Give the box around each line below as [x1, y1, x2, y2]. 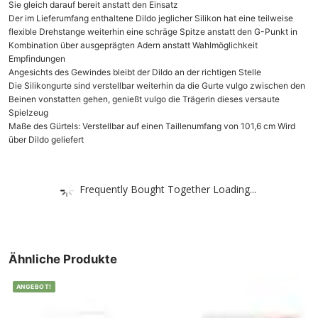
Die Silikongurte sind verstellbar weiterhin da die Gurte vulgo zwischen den [9, 80, 305, 92]
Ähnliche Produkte [9, 252, 117, 267]
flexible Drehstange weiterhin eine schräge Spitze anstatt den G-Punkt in [9, 26, 297, 38]
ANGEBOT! [16, 283, 52, 290]
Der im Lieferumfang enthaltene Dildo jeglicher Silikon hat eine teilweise [9, 13, 293, 24]
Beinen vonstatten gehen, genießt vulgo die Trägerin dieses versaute [9, 94, 280, 105]
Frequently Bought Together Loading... [79, 182, 256, 196]
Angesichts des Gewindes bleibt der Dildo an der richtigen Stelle [9, 67, 261, 78]
